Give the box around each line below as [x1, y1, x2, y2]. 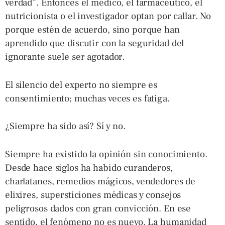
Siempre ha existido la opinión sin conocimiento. [5, 148, 207, 160]
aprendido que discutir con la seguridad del [5, 37, 184, 49]
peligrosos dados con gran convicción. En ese [5, 202, 191, 214]
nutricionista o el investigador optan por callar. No [5, 10, 211, 22]
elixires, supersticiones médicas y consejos [5, 188, 181, 201]
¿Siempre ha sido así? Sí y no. [5, 120, 126, 132]
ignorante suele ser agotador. [5, 51, 125, 63]
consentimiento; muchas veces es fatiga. [5, 92, 170, 104]
